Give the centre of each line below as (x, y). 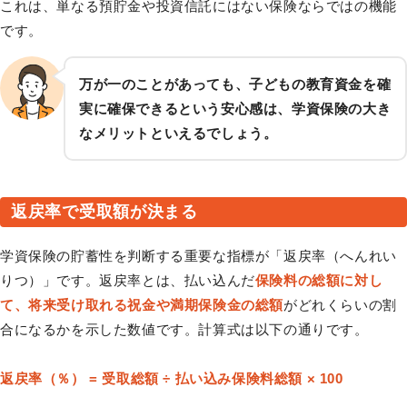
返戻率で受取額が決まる (104, 212)
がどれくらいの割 (340, 305)
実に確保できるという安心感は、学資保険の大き (235, 109)
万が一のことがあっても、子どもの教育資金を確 (235, 84)
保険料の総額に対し (319, 281)
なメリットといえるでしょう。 (179, 134)
